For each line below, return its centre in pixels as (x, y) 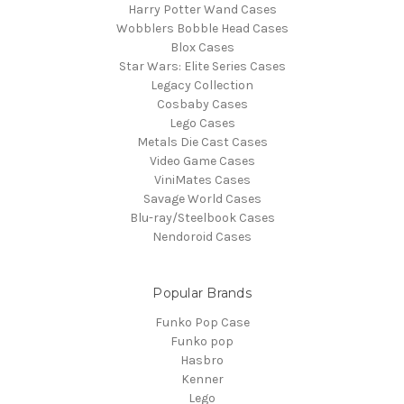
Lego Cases (202, 123)
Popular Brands (202, 293)
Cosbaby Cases (202, 104)
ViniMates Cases (202, 179)
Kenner (202, 379)
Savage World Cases (202, 198)
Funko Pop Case (202, 322)
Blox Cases (202, 47)
